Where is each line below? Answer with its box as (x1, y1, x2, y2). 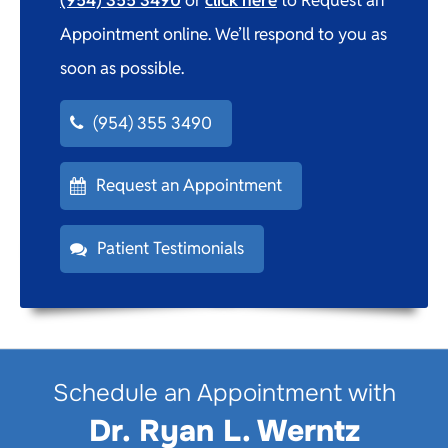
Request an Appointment (96, 174, 282, 197)
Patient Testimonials (97, 236, 244, 259)
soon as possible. (60, 56, 184, 79)
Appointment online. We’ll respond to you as (60, 22, 387, 45)
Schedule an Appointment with (52, 377, 396, 408)
